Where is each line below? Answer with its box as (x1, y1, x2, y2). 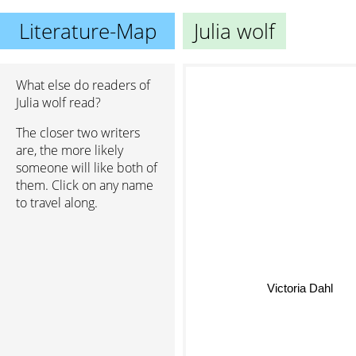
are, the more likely (16, 141, 123, 159)
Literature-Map (18, 17, 157, 45)
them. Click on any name (16, 176, 153, 194)
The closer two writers (16, 124, 140, 141)
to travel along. (16, 194, 98, 211)
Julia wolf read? (16, 94, 101, 111)
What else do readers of (16, 76, 150, 94)
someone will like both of (16, 159, 157, 176)
